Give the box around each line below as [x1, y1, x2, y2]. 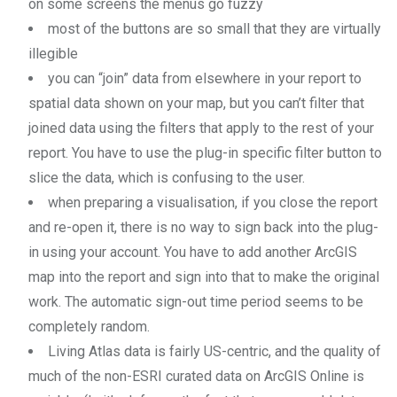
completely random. [28, 317, 150, 335]
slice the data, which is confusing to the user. [28, 168, 305, 186]
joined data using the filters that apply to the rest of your [28, 119, 374, 136]
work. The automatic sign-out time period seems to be [28, 292, 363, 310]
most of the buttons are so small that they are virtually [48, 19, 381, 37]
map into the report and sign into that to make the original [28, 268, 379, 285]
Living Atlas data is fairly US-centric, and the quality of [48, 342, 381, 360]
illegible [28, 44, 78, 62]
